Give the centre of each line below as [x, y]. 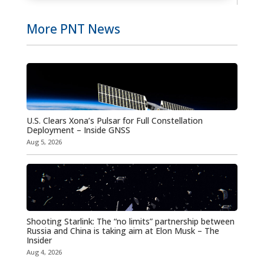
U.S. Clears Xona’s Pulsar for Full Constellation [114, 121]
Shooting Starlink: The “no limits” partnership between [130, 222]
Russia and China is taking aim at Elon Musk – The [123, 231]
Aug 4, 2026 [44, 252]
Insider [39, 240]
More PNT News [73, 29]
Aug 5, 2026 [44, 142]
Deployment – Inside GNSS [78, 130]
